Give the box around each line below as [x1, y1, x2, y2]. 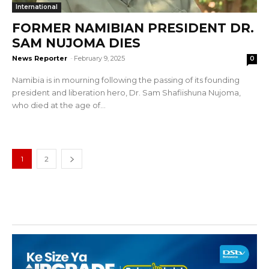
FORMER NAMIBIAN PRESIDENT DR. [12, 20, 254, 35]
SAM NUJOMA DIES [12, 35, 141, 50]
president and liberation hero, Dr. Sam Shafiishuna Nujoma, [12, 87, 241, 97]
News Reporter [12, 53, 67, 62]
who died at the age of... [12, 100, 106, 110]
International [16, 2, 58, 11]
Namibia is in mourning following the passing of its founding [12, 74, 240, 85]
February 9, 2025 [74, 53, 125, 62]
